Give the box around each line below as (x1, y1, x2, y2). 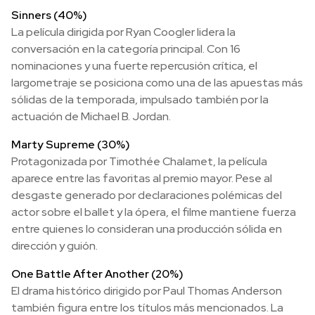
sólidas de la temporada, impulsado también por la (11, 92, 269, 107)
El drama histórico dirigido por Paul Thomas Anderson (11, 283, 282, 298)
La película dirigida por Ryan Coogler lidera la (11, 25, 236, 39)
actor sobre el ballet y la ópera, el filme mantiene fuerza (11, 205, 296, 219)
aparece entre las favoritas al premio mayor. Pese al (11, 171, 272, 186)
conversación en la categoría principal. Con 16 (11, 41, 240, 56)
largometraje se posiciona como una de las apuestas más (11, 75, 303, 90)
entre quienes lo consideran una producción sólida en (11, 221, 282, 236)
